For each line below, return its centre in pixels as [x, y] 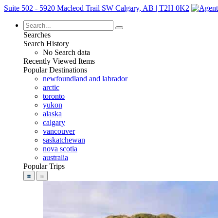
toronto [54, 96]
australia [55, 157]
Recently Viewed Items [59, 61]
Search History [46, 44]
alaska [52, 114]
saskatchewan [64, 140]
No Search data [66, 52]
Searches [37, 35]
